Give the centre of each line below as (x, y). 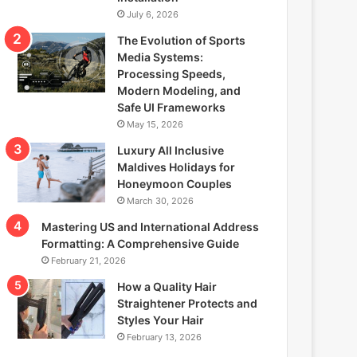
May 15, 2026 (155, 124)
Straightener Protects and (188, 303)
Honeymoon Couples (175, 183)
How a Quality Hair (167, 286)
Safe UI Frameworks (172, 107)
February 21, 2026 (89, 260)
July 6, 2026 (153, 14)
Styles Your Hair (161, 320)
